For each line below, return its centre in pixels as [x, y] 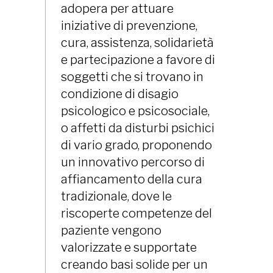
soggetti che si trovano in [132, 77]
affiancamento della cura [132, 179]
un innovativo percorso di [133, 162]
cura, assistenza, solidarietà [137, 43]
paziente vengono [111, 230]
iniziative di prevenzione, [129, 26]
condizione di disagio [120, 94]
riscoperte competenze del [136, 213]
